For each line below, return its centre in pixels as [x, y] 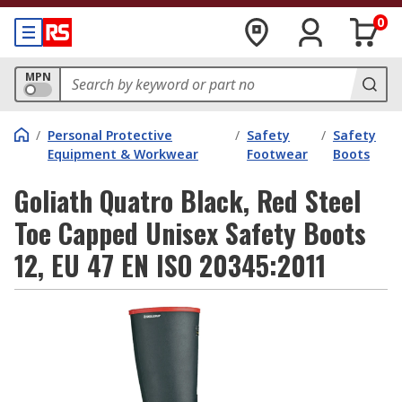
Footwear [278, 154]
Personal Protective [110, 135]
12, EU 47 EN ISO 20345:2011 [170, 265]
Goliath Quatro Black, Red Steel [188, 201]
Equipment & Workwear [123, 154]
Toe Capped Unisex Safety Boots [190, 233]
